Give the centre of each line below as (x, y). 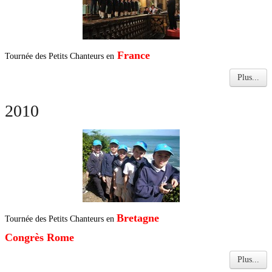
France (132, 55)
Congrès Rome (39, 237)
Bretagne (139, 218)
